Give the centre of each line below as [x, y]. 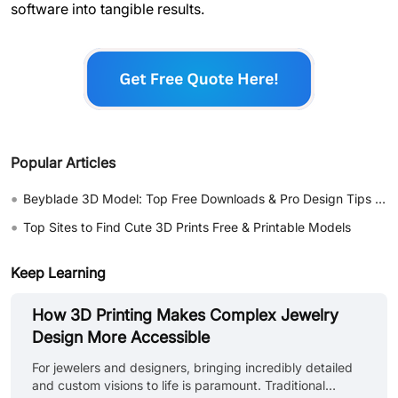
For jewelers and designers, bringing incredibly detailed [192, 367]
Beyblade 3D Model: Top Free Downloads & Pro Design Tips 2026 [199, 198]
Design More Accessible [121, 337]
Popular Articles [63, 162]
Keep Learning [58, 272]
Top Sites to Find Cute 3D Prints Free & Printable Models [187, 227]
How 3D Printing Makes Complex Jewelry [185, 314]
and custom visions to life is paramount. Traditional [179, 385]
